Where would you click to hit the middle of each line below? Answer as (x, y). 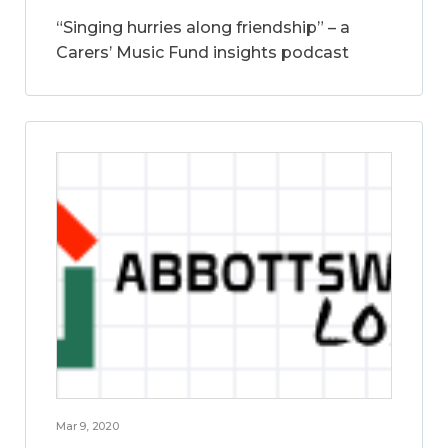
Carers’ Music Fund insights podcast (202, 52)
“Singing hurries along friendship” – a (203, 27)
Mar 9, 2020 (87, 426)
